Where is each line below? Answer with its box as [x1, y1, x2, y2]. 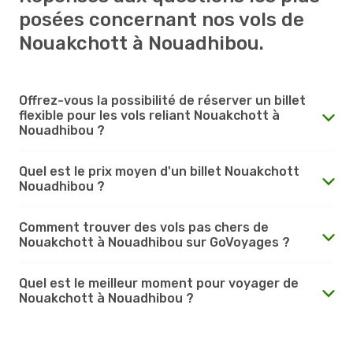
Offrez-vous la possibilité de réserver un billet [19, 92, 306, 108]
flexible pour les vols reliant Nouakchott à [19, 107, 280, 123]
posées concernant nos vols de [19, 8, 304, 31]
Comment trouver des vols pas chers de [19, 219, 269, 235]
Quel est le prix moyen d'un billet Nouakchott [19, 163, 299, 179]
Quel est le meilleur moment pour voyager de [19, 275, 299, 291]
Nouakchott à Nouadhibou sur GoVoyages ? [19, 234, 290, 250]
